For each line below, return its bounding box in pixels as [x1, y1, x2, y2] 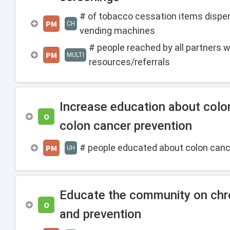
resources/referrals [89, 56, 170, 67]
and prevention [60, 207, 141, 221]
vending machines [80, 25, 155, 36]
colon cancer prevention [60, 119, 192, 133]
